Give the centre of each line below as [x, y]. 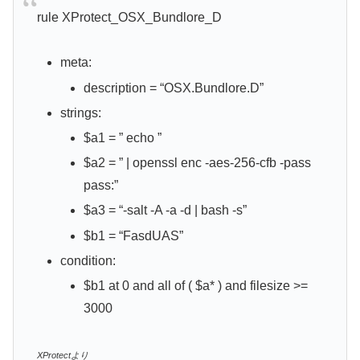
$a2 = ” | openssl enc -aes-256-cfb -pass [198, 163]
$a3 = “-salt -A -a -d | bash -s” [166, 211]
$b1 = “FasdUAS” [134, 235]
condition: [88, 260]
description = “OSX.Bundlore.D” [174, 88]
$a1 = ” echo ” [123, 138]
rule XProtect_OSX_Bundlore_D [129, 17]
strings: [80, 112]
